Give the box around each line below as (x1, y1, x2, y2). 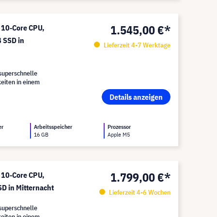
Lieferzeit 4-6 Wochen (107, 188, 170, 197)
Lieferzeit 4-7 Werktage (102, 41, 170, 49)
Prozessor (108, 123, 131, 130)
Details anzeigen (109, 92, 163, 102)
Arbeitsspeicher (34, 123, 73, 130)
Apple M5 (108, 131, 130, 138)
